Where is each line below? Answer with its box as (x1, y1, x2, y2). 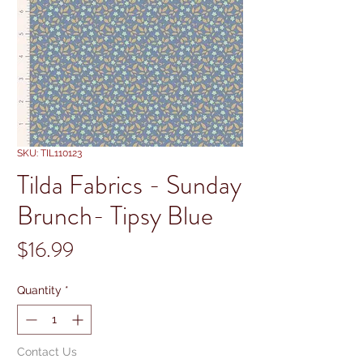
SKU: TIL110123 (17, 147, 82, 159)
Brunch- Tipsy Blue (17, 196, 213, 234)
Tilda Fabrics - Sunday (17, 165, 241, 203)
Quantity (17, 283, 62, 297)
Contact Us (17, 344, 77, 358)
